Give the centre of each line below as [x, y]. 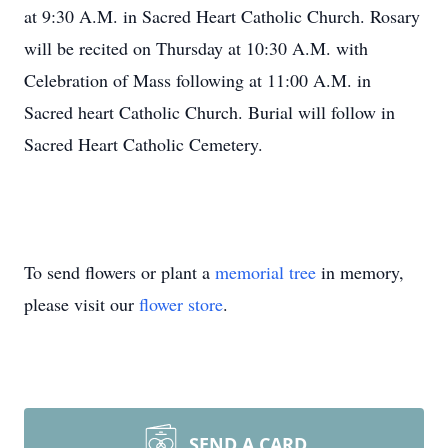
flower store [181, 304]
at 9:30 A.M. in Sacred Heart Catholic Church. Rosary [222, 16]
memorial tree [265, 272]
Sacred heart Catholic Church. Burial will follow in [209, 112]
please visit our [81, 304]
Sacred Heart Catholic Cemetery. [143, 144]
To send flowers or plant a [119, 272]
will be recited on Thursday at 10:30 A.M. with [196, 48]
